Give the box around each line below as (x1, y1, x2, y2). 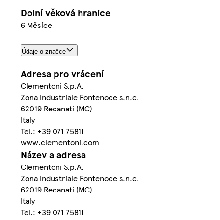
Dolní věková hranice (21, 5, 110, 19)
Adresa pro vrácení (21, 66, 104, 80)
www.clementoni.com (21, 136, 99, 148)
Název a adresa (21, 147, 86, 161)
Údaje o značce (22, 47, 66, 55)
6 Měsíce (21, 19, 52, 30)
